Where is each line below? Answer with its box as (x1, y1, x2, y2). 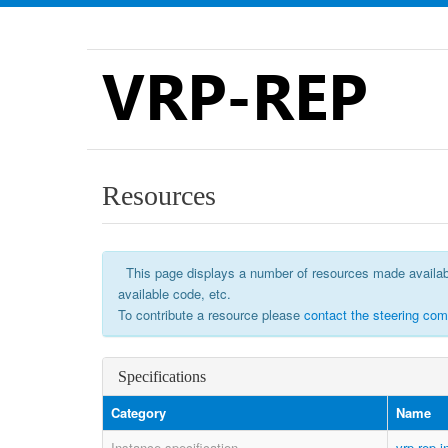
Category (111, 403, 166, 422)
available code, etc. (118, 284, 231, 303)
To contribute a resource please (118, 305, 304, 324)
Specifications (118, 368, 206, 385)
